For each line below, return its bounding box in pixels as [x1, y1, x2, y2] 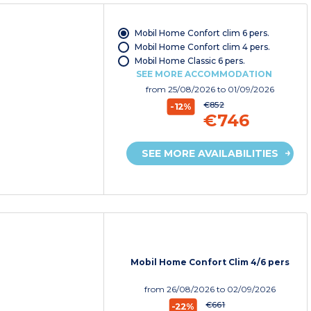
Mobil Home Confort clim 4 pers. [134, 42, 270, 53]
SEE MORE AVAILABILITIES [142, 147, 279, 160]
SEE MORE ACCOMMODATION [135, 69, 272, 80]
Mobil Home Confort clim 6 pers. [134, 28, 269, 39]
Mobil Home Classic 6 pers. [134, 56, 245, 67]
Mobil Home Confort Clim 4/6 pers [131, 257, 290, 268]
